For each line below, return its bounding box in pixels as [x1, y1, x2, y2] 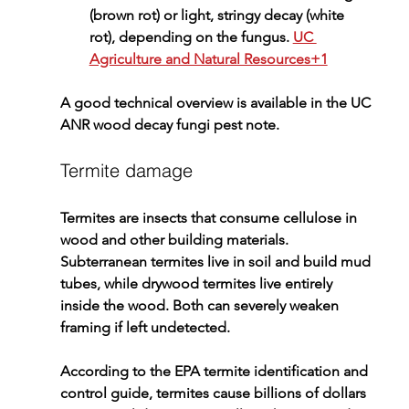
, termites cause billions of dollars [148, 384, 370, 403]
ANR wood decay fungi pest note [59, 116, 276, 134]
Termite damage [59, 159, 193, 183]
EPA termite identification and [173, 362, 372, 381]
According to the [59, 362, 174, 381]
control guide [59, 384, 149, 403]
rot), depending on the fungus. [89, 28, 293, 47]
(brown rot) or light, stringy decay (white [89, 6, 348, 25]
